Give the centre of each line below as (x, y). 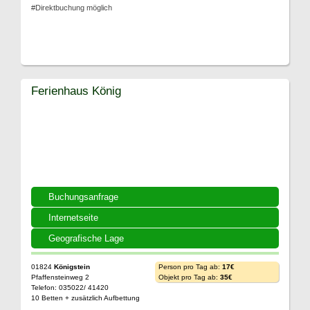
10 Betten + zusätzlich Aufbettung (85, 298)
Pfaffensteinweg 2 (60, 277)
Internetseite (73, 217)
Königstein (72, 266)
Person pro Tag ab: (190, 266)
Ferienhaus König (76, 90)
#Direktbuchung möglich (72, 7)
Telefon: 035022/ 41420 (70, 287)
